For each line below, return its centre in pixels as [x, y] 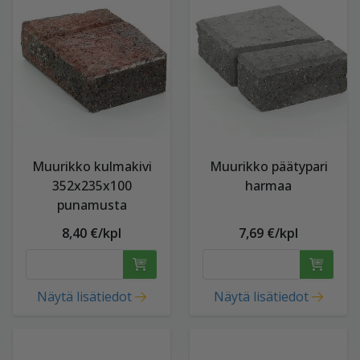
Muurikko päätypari [268, 166]
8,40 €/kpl [92, 233]
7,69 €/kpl [268, 233]
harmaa [268, 186]
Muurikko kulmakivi [92, 166]
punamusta [92, 205]
